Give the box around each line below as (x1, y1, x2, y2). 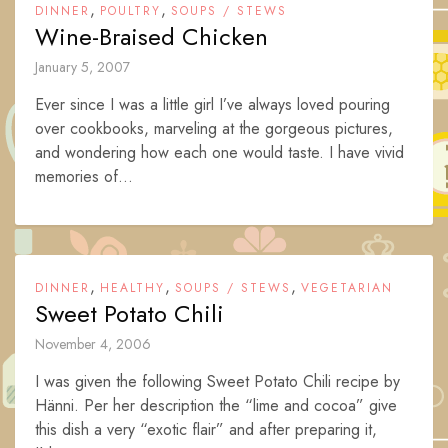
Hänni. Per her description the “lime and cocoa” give (35, 394, 397, 417)
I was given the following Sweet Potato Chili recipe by (35, 370, 400, 393)
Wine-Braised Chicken (35, 19, 268, 54)
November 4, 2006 (35, 334, 151, 354)
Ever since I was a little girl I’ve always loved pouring (35, 93, 390, 116)
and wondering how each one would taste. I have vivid (35, 141, 404, 164)
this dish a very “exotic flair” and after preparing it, (35, 418, 377, 441)
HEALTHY (100, 279, 165, 297)
